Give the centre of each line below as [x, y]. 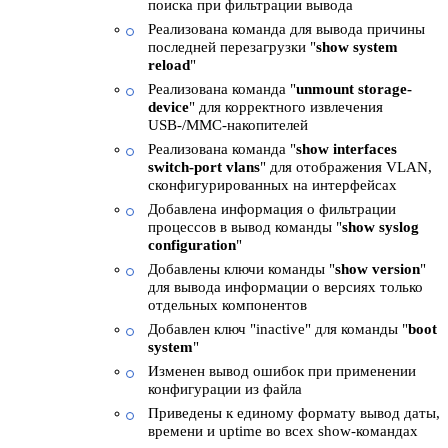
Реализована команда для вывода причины [286, 28]
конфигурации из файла [225, 388]
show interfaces [346, 148]
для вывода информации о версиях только [285, 286]
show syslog [380, 226]
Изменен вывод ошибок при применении [282, 370]
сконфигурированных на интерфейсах [272, 184]
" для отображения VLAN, [346, 166]
